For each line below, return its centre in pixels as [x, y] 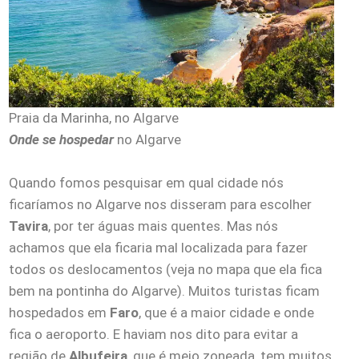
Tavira [28, 226]
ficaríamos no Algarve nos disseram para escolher [160, 204]
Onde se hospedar [61, 139]
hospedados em [59, 312]
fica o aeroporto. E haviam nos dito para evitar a [153, 334]
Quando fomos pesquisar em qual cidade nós [146, 182]
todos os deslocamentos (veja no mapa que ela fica [165, 269]
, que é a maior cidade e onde [226, 312]
